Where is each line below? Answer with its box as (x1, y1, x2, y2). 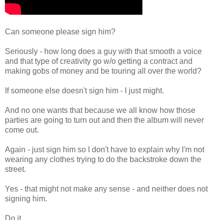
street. (5, 165, 26, 173)
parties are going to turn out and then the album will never (5, 115, 204, 124)
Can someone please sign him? (5, 27, 115, 36)
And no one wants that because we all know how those (5, 106, 195, 114)
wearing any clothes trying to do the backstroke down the (5, 155, 201, 164)
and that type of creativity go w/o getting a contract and (5, 56, 192, 65)
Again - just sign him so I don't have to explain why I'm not (5, 145, 204, 154)
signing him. (5, 194, 47, 203)
